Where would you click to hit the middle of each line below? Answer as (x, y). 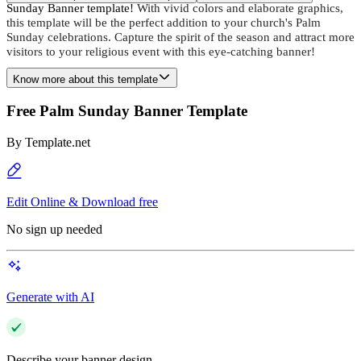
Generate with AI (50, 297)
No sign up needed (54, 230)
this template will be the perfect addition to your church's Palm (164, 23)
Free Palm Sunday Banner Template (127, 111)
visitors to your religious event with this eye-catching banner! (161, 52)
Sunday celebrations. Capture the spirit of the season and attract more (180, 37)
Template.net (58, 143)
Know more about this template (85, 79)
